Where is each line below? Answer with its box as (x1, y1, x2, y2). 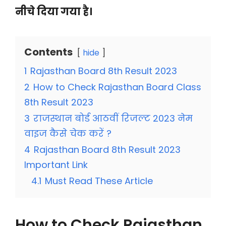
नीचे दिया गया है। (15, 5, 92, 19)
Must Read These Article (45, 175, 153, 187)
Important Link (24, 158, 88, 171)
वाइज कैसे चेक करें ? (24, 127, 111, 140)
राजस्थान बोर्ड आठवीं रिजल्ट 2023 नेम (33, 112, 193, 125)
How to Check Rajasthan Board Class (33, 81, 201, 93)
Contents (24, 45, 73, 59)
